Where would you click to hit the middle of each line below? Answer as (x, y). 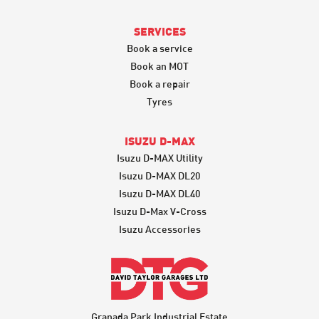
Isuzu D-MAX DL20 (159, 175)
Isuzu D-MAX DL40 (159, 193)
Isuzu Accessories (159, 229)
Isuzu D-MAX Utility (159, 157)
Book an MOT (159, 66)
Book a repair (159, 83)
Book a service (159, 48)
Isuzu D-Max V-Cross (159, 211)
